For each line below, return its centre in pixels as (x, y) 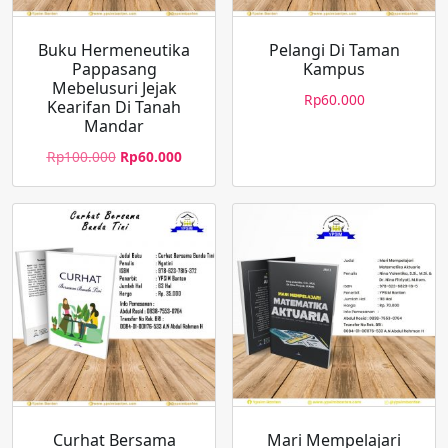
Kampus (334, 68)
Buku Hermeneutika (114, 49)
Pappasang (114, 68)
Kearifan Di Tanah (114, 106)
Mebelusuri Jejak (114, 87)
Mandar (114, 125)
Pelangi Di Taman (334, 49)
